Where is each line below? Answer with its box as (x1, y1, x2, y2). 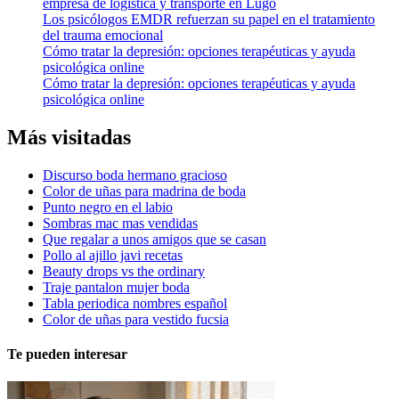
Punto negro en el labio (43, 199, 173, 215)
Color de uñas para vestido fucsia (43, 311, 229, 327)
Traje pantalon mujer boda (43, 279, 190, 295)
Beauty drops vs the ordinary (43, 263, 205, 279)
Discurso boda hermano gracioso (43, 167, 227, 183)
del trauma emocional (43, 28, 163, 43)
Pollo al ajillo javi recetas (43, 247, 183, 263)
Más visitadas (7, 125, 131, 149)
